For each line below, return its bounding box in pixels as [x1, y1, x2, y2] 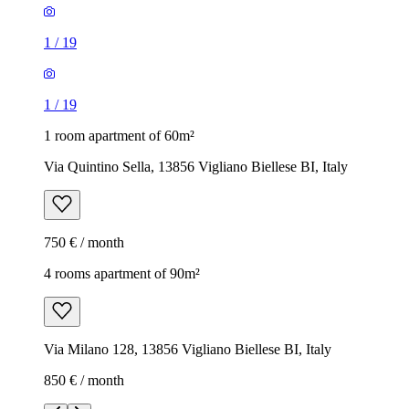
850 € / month [44, 372, 124, 388]
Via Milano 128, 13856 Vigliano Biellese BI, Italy [44, 341, 331, 357]
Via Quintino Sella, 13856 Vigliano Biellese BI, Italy [44, 158, 348, 174]
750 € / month [44, 234, 124, 250]
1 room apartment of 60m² [44, 127, 194, 143]
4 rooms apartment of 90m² [44, 265, 200, 281]
